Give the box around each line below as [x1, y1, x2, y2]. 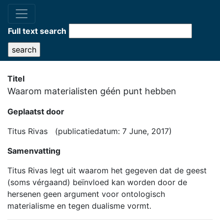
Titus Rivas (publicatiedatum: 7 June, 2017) [7, 126, 172, 136]
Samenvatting [7, 146, 60, 156]
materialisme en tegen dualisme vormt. [7, 201, 151, 211]
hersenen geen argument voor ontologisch [7, 189, 165, 199]
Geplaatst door [7, 107, 64, 116]
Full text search [8, 26, 66, 36]
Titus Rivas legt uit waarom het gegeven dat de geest [7, 165, 207, 175]
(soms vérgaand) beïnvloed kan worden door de [7, 177, 187, 187]
